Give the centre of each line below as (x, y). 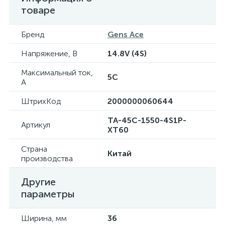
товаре (38, 10)
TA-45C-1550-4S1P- (147, 120)
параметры (48, 194)
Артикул (36, 125)
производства (47, 158)
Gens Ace (126, 34)
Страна (34, 149)
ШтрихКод (41, 101)
